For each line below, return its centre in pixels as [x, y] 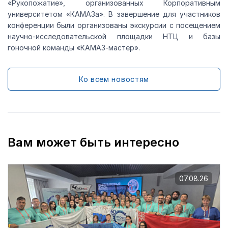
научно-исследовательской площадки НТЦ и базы [114, 37]
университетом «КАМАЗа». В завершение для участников [114, 14]
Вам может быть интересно [93, 142]
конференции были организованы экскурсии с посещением [114, 25]
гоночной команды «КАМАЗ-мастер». [74, 48]
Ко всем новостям [114, 79]
